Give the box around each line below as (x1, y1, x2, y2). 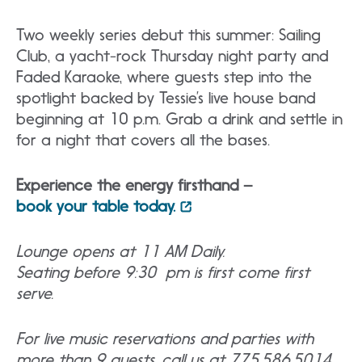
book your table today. (16, 196, 175, 216)
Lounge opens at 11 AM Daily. (16, 242, 234, 261)
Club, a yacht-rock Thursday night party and (16, 46, 328, 65)
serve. (16, 284, 73, 303)
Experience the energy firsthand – (16, 175, 253, 195)
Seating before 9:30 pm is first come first (16, 263, 309, 282)
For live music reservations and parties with (16, 329, 314, 348)
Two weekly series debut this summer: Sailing (16, 25, 321, 44)
